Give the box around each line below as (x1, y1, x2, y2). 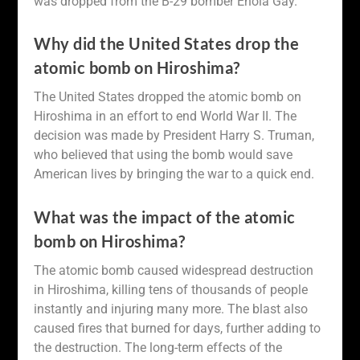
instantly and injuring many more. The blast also (34, 301, 309, 317)
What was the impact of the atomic (34, 207, 296, 227)
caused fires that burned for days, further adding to (34, 320, 321, 336)
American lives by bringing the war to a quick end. (34, 166, 315, 182)
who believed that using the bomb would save (34, 147, 293, 163)
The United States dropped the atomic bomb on (34, 89, 302, 105)
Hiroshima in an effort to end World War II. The (34, 108, 297, 125)
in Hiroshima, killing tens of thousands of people (34, 281, 309, 297)
